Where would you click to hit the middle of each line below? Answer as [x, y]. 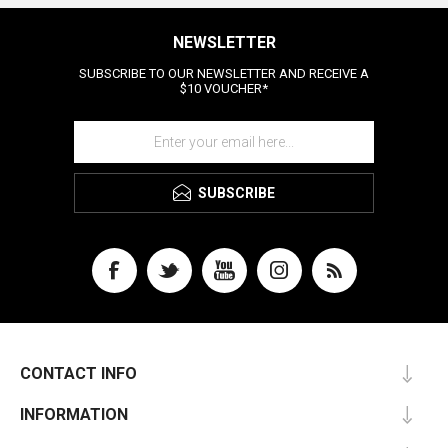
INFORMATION [74, 415]
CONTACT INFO [78, 374]
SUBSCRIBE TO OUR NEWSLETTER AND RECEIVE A [224, 74]
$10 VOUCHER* [224, 89]
